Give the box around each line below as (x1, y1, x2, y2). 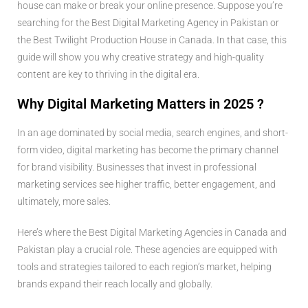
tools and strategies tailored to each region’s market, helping (17, 261, 272, 272)
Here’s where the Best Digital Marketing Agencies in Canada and (17, 226, 287, 238)
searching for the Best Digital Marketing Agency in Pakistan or (17, 16, 279, 28)
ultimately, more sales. (17, 195, 111, 207)
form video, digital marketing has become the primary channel (17, 144, 278, 155)
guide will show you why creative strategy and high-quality (17, 51, 264, 63)
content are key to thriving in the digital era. (17, 68, 199, 80)
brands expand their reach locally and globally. (17, 278, 212, 289)
